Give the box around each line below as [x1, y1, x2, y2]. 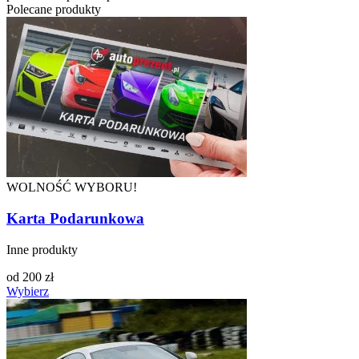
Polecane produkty [6, 2, 101, 17]
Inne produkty [6, 242, 78, 256]
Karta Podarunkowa [6, 209, 144, 227]
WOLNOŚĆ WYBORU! [6, 180, 137, 195]
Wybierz [6, 284, 49, 298]
